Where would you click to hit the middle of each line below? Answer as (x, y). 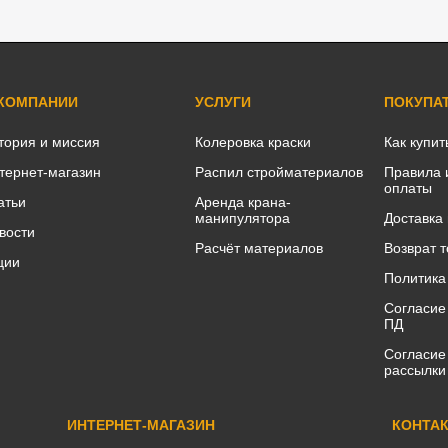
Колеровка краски (253, 142)
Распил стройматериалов (279, 172)
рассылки (414, 370)
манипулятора (243, 218)
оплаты (407, 188)
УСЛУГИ (223, 102)
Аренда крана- (243, 202)
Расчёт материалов (259, 248)
